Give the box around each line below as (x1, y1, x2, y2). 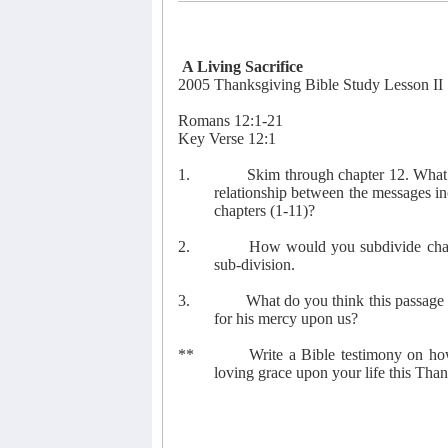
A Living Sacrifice (182, 57, 303, 75)
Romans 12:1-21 (178, 111, 283, 129)
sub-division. (214, 255, 299, 273)
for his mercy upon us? (214, 309, 358, 327)
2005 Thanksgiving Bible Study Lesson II (178, 75, 443, 93)
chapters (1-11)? (214, 201, 315, 219)
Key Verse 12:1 (178, 129, 276, 147)
